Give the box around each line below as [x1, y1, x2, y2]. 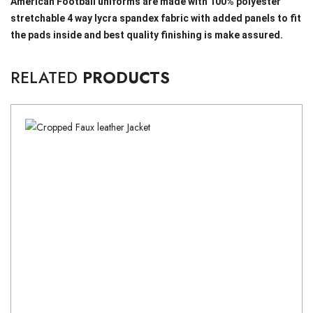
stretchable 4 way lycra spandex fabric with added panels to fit [10, 13, 301, 24]
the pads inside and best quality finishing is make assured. [10, 29, 285, 41]
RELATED [10, 66, 82, 89]
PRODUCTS [82, 66, 170, 89]
